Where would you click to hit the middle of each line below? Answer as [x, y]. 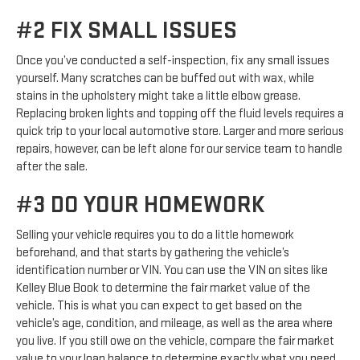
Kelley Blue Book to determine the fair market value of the [163, 288]
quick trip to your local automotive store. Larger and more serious [180, 132]
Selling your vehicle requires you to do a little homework [155, 235]
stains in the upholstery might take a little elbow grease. [158, 96]
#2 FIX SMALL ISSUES [127, 31]
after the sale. [52, 167]
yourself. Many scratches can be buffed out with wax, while [165, 79]
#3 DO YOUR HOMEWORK [140, 205]
